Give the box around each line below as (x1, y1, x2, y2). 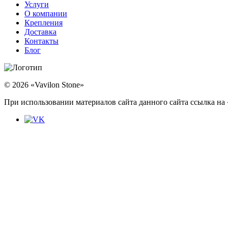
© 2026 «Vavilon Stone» (4, 80, 84, 90)
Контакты (24, 37, 59, 46)
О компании (24, 9, 67, 18)
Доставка (24, 27, 56, 37)
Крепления (24, 18, 63, 27)
